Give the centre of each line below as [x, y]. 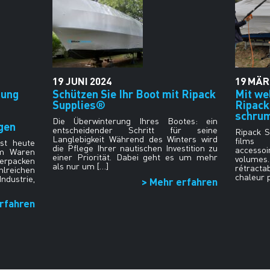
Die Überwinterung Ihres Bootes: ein [135, 121]
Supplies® [79, 104]
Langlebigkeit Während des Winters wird [135, 139]
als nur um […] [81, 166]
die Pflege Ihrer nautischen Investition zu [135, 148]
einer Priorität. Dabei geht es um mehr [135, 157]
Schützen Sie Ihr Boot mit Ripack [134, 93]
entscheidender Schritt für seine [135, 130]
